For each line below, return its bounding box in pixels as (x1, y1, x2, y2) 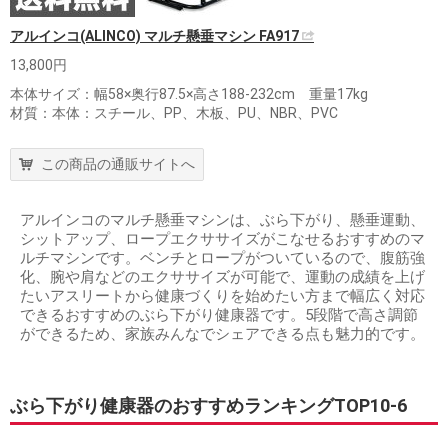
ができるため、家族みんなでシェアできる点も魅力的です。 (20, 325, 425, 343)
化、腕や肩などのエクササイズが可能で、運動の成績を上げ (20, 268, 425, 286)
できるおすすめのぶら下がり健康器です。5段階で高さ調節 (20, 306, 418, 324)
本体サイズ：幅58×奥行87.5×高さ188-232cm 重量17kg (10, 86, 368, 102)
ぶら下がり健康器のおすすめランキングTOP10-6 (10, 395, 407, 416)
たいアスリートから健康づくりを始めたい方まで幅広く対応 (20, 287, 425, 305)
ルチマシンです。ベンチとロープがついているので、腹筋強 (20, 249, 425, 267)
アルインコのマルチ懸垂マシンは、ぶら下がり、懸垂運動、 (20, 211, 425, 229)
